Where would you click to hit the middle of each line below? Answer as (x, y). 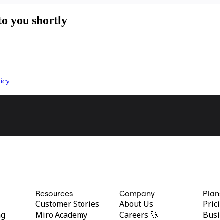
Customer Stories (67, 204)
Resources (54, 194)
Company (137, 194)
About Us (136, 204)
